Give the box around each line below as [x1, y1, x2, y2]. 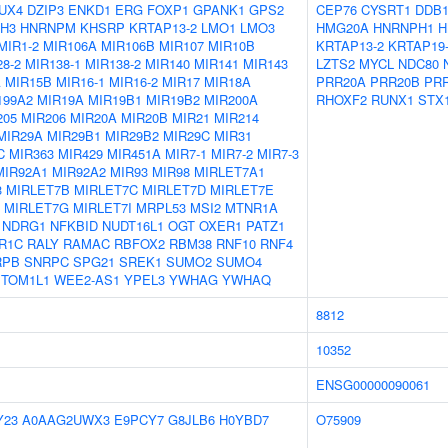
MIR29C [163, 126, 210, 145]
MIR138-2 [85, 54, 141, 73]
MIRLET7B [6, 180, 70, 199]
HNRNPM [20, 18, 76, 37]
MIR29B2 [105, 126, 159, 145]
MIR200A [204, 90, 258, 109]
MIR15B [5, 72, 52, 91]
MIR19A [37, 90, 84, 109]
